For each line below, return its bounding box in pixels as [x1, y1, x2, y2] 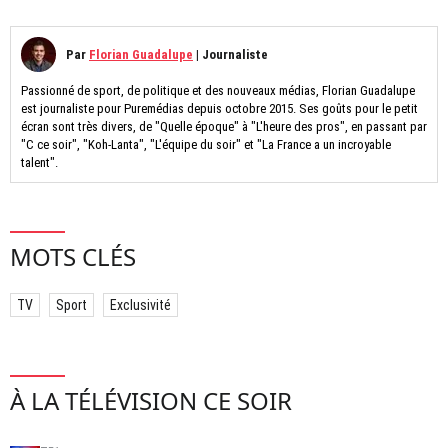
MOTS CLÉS [10, 239, 136, 273]
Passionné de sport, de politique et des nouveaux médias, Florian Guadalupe [21, 82, 415, 98]
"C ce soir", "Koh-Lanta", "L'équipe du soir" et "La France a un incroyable [21, 136, 391, 152]
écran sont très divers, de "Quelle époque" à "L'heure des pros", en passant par [21, 118, 427, 134]
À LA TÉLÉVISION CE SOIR [10, 383, 292, 417]
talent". [21, 154, 58, 170]
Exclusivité [110, 296, 171, 313]
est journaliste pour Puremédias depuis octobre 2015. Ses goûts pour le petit [21, 100, 418, 116]
